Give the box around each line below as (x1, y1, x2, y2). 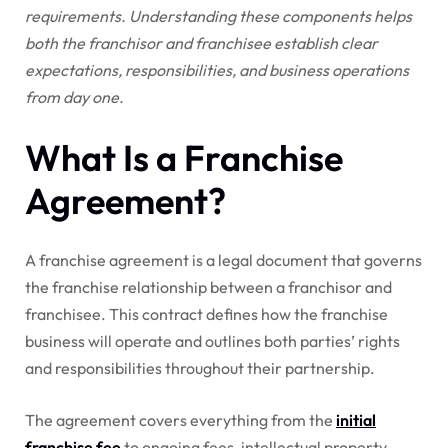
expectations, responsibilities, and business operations (25, 59, 409, 80)
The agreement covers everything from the (25, 409, 336, 430)
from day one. (25, 86, 124, 107)
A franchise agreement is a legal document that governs (25, 249, 422, 270)
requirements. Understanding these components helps (25, 5, 412, 26)
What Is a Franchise (25, 134, 343, 180)
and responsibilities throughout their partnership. (25, 357, 375, 378)
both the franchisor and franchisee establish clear (25, 32, 378, 53)
